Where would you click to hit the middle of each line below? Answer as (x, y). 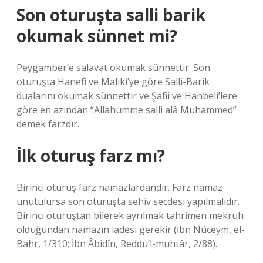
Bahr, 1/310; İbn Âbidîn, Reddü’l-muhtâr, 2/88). (117, 244)
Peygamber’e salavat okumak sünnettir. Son (113, 68)
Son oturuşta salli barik (111, 15)
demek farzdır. (48, 124)
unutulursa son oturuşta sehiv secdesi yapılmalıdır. (128, 201)
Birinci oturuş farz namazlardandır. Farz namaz (119, 187)
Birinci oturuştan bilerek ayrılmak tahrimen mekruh (130, 215)
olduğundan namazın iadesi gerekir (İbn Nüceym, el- (131, 230)
